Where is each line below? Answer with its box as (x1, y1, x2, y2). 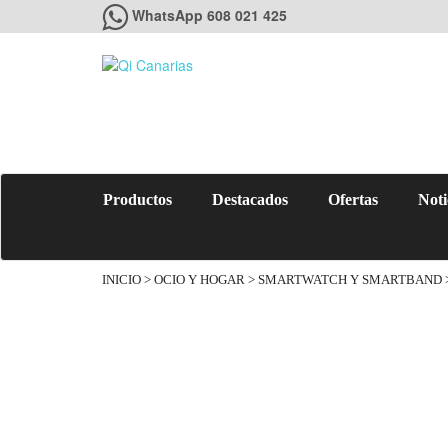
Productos (103, 191, 172, 208)
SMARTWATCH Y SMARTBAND (258, 273, 442, 287)
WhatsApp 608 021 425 (132, 5, 287, 25)
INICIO (102, 273, 141, 287)
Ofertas (328, 191, 378, 208)
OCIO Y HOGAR (154, 273, 245, 287)
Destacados (212, 191, 288, 208)
